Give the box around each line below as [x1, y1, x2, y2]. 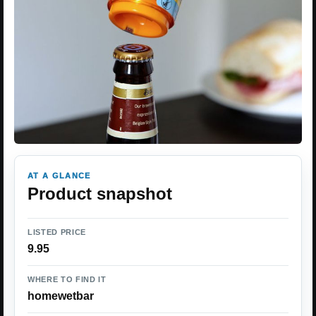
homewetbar [28, 290, 94, 303]
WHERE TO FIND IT [28, 275, 107, 284]
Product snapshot [28, 184, 172, 204]
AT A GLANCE [28, 171, 91, 181]
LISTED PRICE [28, 228, 86, 237]
